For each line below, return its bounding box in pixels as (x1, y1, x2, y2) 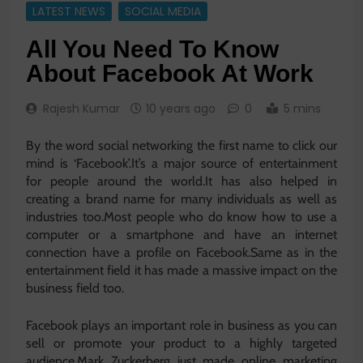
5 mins (284, 100, 321, 117)
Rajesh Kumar (43, 100, 120, 117)
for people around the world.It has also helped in (26, 173, 337, 190)
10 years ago (146, 100, 216, 117)
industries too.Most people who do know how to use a (26, 209, 337, 225)
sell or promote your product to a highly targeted (26, 335, 337, 352)
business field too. (26, 280, 124, 297)
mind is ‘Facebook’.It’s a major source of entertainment (26, 156, 337, 172)
